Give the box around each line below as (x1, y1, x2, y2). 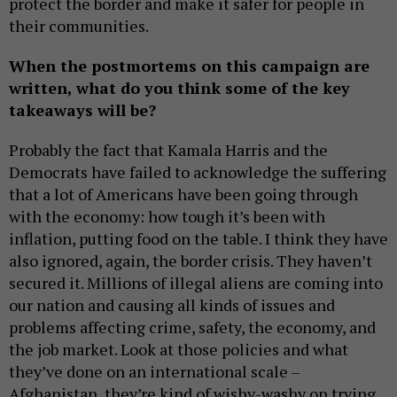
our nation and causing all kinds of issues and (9, 294, 335, 316)
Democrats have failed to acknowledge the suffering (9, 161, 386, 183)
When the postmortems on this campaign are (9, 55, 370, 77)
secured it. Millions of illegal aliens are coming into (9, 272, 383, 294)
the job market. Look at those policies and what (9, 339, 348, 361)
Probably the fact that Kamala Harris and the (9, 139, 328, 161)
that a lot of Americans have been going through (9, 183, 358, 206)
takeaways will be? (9, 99, 156, 121)
